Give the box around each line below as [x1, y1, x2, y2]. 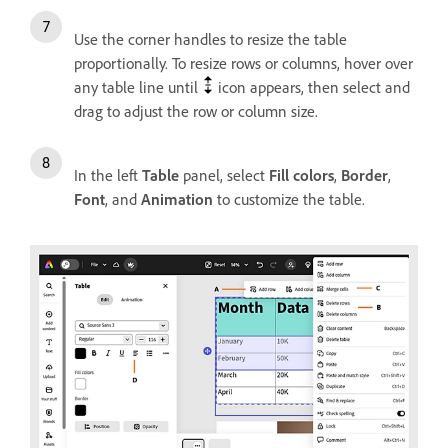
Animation [141, 188, 213, 209]
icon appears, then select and [218, 76, 410, 97]
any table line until [74, 76, 198, 97]
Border [341, 164, 388, 185]
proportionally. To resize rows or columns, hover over [74, 52, 413, 73]
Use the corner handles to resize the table [74, 28, 347, 49]
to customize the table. [213, 188, 365, 209]
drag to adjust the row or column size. [74, 100, 318, 121]
